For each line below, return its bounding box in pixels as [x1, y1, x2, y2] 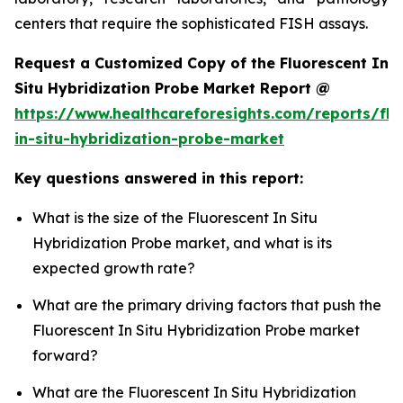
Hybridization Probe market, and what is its [32, 233, 332, 252]
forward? [32, 345, 98, 364]
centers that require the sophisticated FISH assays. [14, 13, 368, 32]
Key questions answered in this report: [14, 168, 303, 187]
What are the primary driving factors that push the [32, 295, 381, 314]
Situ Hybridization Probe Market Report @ [14, 78, 330, 97]
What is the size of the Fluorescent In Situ [32, 208, 318, 227]
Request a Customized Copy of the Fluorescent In [14, 53, 389, 72]
